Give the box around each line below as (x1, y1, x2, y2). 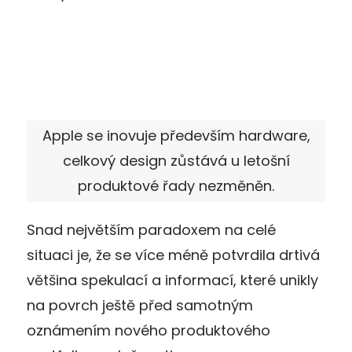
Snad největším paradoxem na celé (27, 219, 276, 240)
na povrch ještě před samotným (27, 295, 253, 315)
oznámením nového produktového (27, 320, 270, 340)
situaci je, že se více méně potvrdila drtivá (27, 244, 320, 265)
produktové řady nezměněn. (78, 175, 274, 196)
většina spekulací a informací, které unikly (27, 269, 318, 290)
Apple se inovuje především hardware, (42, 125, 310, 145)
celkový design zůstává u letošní (62, 150, 290, 170)
